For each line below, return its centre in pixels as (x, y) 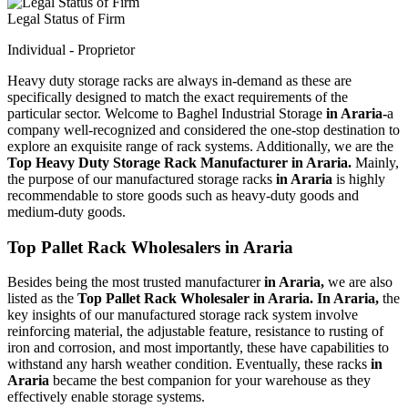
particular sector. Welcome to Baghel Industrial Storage (167, 113)
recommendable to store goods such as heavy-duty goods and (183, 195)
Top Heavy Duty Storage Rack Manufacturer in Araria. (181, 162)
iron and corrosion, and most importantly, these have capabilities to (198, 348)
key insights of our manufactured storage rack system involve (183, 315)
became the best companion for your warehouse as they (212, 381)
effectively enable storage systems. (106, 397)
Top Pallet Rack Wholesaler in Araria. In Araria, (230, 299)
